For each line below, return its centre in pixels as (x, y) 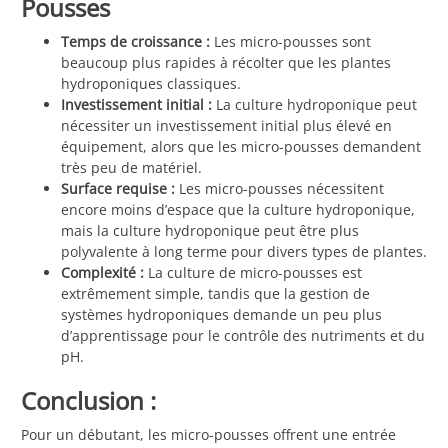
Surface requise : (118, 189)
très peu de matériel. (131, 168)
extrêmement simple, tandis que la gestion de (215, 294)
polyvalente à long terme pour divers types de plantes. (244, 252)
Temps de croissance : (135, 42)
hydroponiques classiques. (151, 84)
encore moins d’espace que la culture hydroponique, (238, 210)
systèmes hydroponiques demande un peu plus (221, 315)
